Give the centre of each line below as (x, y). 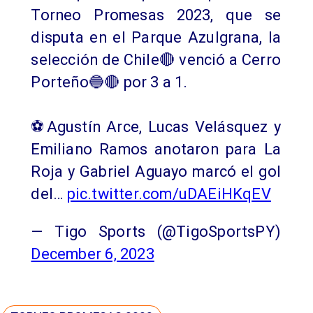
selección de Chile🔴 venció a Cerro (156, 59)
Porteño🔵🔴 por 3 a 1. (109, 82)
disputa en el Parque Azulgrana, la (156, 37)
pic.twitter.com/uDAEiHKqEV (169, 194)
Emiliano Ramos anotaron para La (156, 149)
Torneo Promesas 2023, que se (156, 15)
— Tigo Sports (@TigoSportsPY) (156, 231)
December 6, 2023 (93, 254)
